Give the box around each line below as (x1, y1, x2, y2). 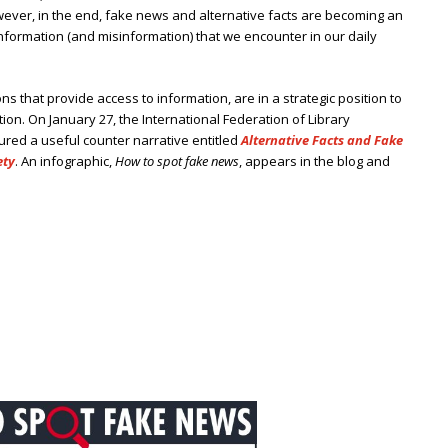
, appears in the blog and (239, 152, 390, 171)
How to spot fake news (115, 152, 239, 171)
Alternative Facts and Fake (241, 131, 403, 150)
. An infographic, (15, 152, 115, 171)
